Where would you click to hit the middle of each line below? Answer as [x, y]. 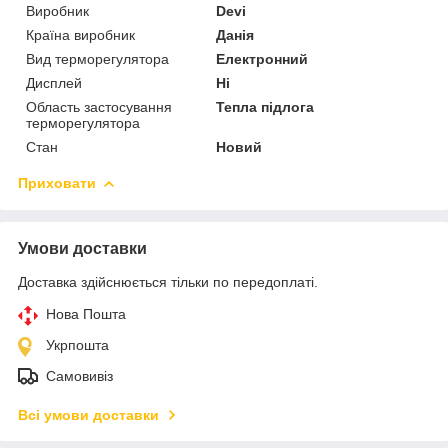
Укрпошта [77, 344]
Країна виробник [80, 34]
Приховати [57, 182]
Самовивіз [79, 375]
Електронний [262, 58]
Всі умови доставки [88, 414]
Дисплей [54, 82]
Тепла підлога [265, 106]
